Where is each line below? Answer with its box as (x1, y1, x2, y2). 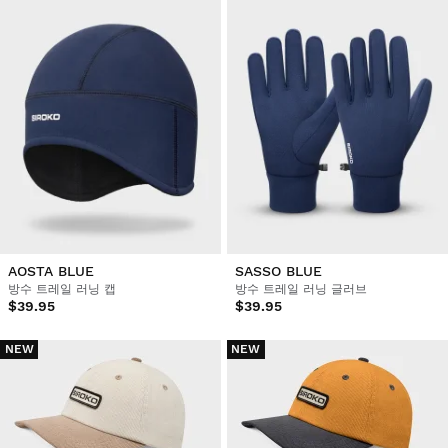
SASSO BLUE (234, 262, 322, 279)
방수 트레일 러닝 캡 (8, 281, 116, 296)
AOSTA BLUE (8, 262, 94, 279)
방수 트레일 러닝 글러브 (234, 281, 367, 296)
